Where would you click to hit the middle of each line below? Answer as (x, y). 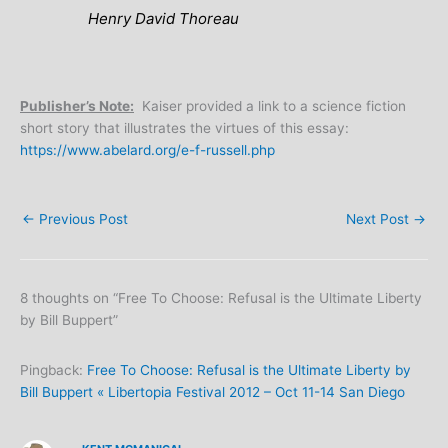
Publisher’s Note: (77, 105)
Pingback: (53, 369)
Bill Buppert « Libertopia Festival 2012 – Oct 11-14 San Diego (212, 391)
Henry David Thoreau (164, 18)
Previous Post (81, 218)
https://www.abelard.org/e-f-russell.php (147, 149)
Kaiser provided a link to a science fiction (270, 105)
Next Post (379, 218)
